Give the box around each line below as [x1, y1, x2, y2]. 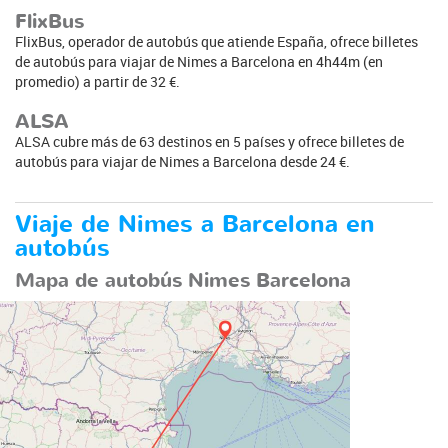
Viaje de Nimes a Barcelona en [15, 207, 375, 241]
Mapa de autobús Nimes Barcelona [15, 266, 351, 294]
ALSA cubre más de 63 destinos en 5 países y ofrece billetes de [15, 131, 404, 151]
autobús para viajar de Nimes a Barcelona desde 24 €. [15, 151, 350, 171]
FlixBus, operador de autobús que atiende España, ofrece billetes [15, 31, 418, 51]
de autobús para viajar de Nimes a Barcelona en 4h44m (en [15, 51, 383, 71]
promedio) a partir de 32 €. [15, 71, 180, 91]
